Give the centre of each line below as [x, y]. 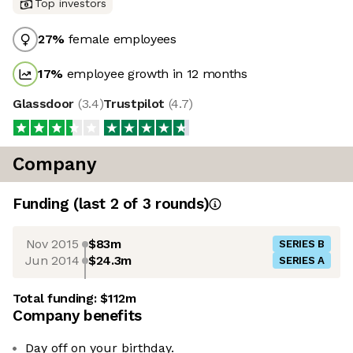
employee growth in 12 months [155, 74]
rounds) [180, 204]
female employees [121, 39]
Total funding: [57, 299]
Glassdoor [45, 104]
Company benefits [77, 316]
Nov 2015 [52, 243]
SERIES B [302, 244]
